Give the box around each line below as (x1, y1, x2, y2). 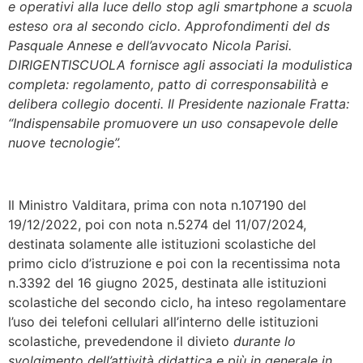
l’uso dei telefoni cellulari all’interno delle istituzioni (8, 314, 318, 331)
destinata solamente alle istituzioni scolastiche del (8, 236, 316, 253)
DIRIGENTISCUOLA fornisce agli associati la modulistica (8, 57, 352, 74)
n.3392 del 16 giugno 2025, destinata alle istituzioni (8, 275, 327, 292)
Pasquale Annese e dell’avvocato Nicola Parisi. (8, 37, 292, 54)
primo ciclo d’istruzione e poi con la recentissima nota (8, 255, 340, 272)
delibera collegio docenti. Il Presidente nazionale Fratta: (8, 96, 349, 113)
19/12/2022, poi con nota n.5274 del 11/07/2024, (8, 216, 306, 233)
